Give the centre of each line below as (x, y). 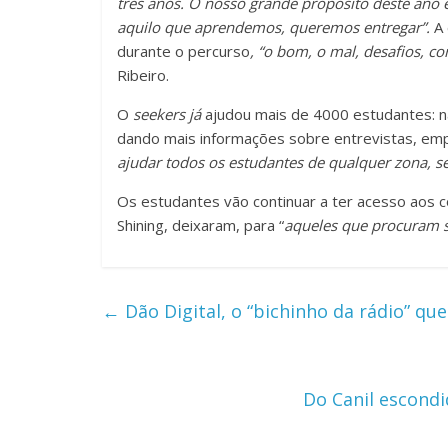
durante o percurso (183, 50)
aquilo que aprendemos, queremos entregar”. (273, 26)
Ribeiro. (143, 74)
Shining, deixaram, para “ (200, 224)
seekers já (167, 113)
